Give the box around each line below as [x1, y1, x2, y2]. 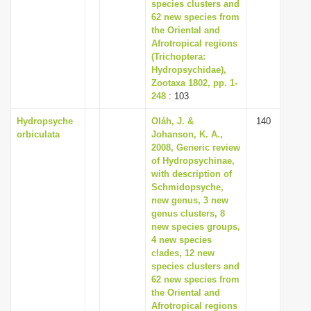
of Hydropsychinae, [151, 155, 235, 166]
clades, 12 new [151, 248, 215, 258]
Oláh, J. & [151, 116, 194, 126]
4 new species [151, 235, 212, 245]
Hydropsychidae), [151, 65, 226, 75]
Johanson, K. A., [151, 129, 223, 140]
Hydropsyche [17, 116, 73, 126]
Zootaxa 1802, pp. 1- [151, 78, 237, 88]
